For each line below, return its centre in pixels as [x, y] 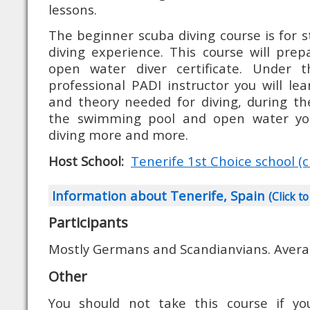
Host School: [86, 161]
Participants [88, 222]
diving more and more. [118, 135]
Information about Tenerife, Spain [160, 195]
